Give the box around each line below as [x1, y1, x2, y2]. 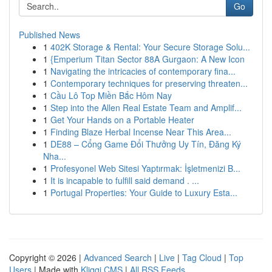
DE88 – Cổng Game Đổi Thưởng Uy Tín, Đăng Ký [50, 138, 241, 150]
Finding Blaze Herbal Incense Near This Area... [50, 126, 231, 138]
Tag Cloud [182, 251, 222, 263]
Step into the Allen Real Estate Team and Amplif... [50, 101, 242, 114]
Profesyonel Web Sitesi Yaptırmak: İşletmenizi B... [50, 162, 240, 174]
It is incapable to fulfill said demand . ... [50, 174, 199, 186]
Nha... [43, 150, 66, 162]
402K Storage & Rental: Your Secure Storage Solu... [50, 41, 250, 53]
